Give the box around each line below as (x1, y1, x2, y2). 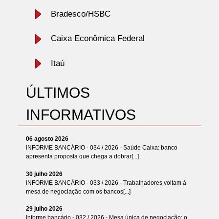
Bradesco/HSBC (50, 9, 110, 19)
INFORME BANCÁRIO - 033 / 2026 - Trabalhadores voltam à (25, 179, 186, 186)
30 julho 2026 (25, 170, 63, 177)
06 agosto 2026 (25, 135, 68, 143)
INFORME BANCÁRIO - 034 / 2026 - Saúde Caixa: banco (25, 144, 177, 152)
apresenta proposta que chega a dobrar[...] (25, 153, 139, 160)
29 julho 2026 (25, 205, 63, 213)
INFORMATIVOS (25, 107, 136, 123)
